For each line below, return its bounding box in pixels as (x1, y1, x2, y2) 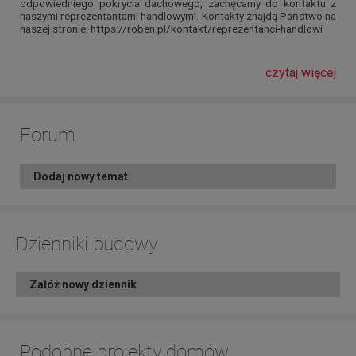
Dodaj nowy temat (33, 169, 128, 183)
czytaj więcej (265, 65, 336, 81)
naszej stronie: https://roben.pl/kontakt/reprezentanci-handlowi (20, 22, 323, 36)
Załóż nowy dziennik (29, 278, 137, 292)
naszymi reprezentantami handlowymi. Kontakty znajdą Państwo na (20, 10, 336, 23)
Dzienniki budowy (16, 232, 157, 255)
